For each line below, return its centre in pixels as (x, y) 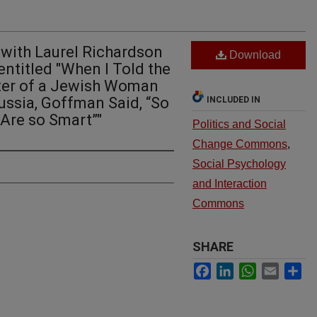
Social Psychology (239, 164)
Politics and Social (239, 124)
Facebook (239, 268)
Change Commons (240, 144)
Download (254, 55)
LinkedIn (258, 268)
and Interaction (230, 184)
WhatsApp (286, 268)
